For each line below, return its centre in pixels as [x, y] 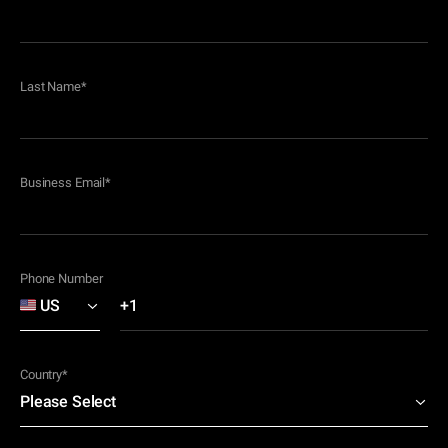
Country [41, 375]
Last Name [50, 87]
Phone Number [61, 279]
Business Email [63, 183]
